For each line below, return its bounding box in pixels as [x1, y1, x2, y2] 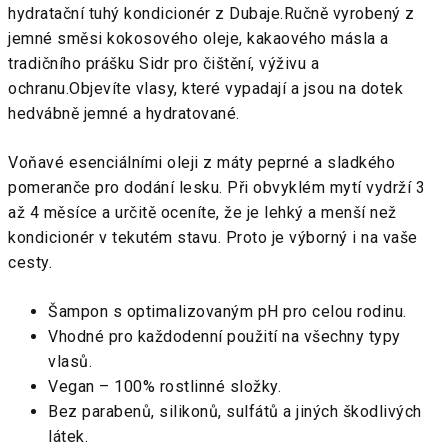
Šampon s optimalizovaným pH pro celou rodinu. [48, 302, 407, 321]
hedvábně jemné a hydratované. [8, 104, 240, 123]
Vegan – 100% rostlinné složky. [48, 377, 281, 396]
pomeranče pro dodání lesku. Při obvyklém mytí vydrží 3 [8, 178, 425, 197]
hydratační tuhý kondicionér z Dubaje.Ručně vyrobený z [8, 4, 415, 23]
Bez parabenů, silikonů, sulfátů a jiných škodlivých [48, 402, 422, 421]
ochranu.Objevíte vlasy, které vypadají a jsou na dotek [8, 79, 403, 98]
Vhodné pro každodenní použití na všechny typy [48, 327, 401, 346]
